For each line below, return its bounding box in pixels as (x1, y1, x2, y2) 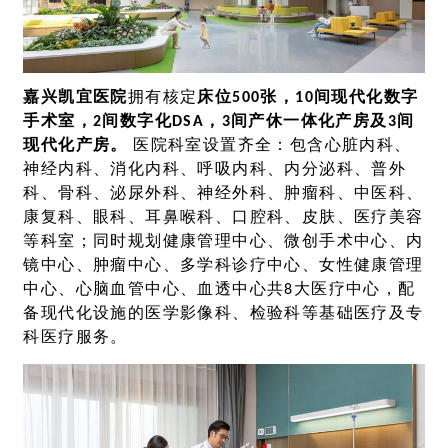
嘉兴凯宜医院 (23, 90, 128, 107)
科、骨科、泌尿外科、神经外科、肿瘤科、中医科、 (23, 186, 424, 203)
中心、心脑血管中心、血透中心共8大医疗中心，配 (23, 282, 416, 299)
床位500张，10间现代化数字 (197, 90, 419, 107)
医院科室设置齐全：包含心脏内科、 (127, 138, 412, 155)
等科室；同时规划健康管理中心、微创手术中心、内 (23, 234, 424, 251)
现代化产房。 (23, 138, 128, 155)
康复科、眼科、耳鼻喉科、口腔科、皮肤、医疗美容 (23, 210, 424, 227)
